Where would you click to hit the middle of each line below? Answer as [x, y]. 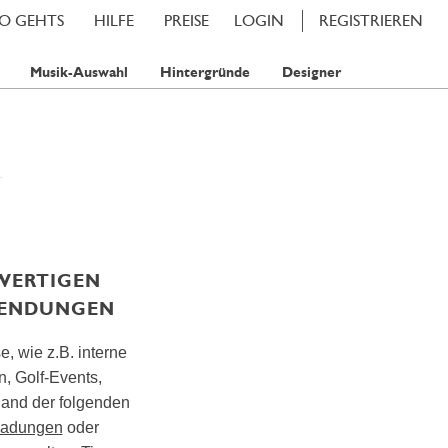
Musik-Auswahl [78, 72]
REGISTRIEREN [371, 20]
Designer [311, 72]
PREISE [186, 20]
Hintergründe [204, 72]
